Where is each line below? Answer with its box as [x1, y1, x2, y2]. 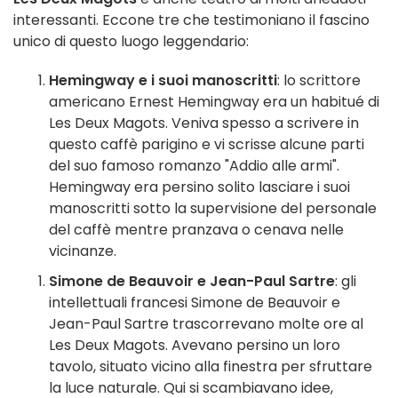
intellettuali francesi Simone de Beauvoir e [49, 291, 340, 313]
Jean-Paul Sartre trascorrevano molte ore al [49, 313, 363, 334]
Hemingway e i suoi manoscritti [49, 69, 277, 91]
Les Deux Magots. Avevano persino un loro [49, 334, 340, 355]
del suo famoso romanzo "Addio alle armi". [49, 155, 339, 176]
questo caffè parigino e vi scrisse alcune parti [49, 133, 364, 155]
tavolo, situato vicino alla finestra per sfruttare [49, 355, 372, 377]
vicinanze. [49, 240, 116, 261]
